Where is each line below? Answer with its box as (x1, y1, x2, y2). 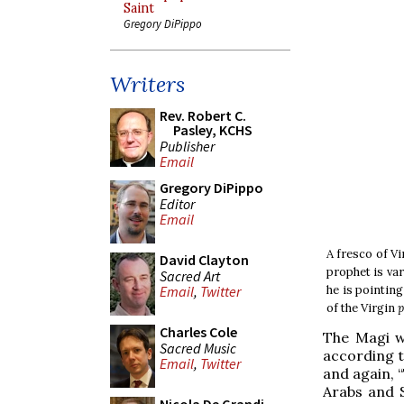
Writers (110, 70, 185, 98)
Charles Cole (160, 323, 237, 341)
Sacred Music (160, 338, 236, 357)
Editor (160, 194, 195, 213)
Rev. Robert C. (160, 106, 246, 124)
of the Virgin (326, 299, 398, 316)
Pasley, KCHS (173, 121, 252, 139)
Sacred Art (160, 266, 220, 285)
